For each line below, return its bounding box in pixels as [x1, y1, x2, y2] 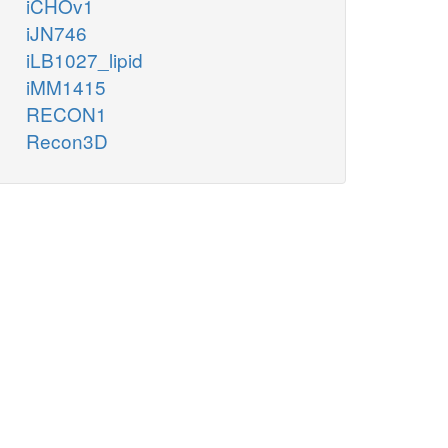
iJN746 [26, 19, 87, 47]
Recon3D [26, 127, 108, 155]
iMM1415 [26, 73, 106, 101]
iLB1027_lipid [26, 46, 143, 74]
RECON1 [26, 100, 107, 128]
